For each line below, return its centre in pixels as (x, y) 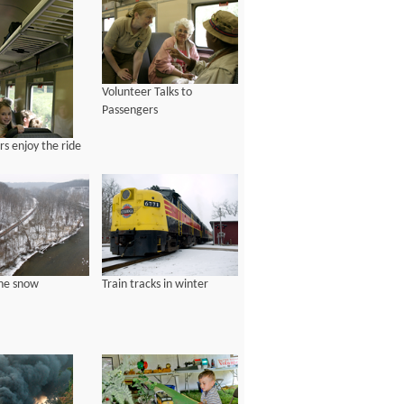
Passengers (130, 111)
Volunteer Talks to (147, 93)
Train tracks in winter (155, 285)
